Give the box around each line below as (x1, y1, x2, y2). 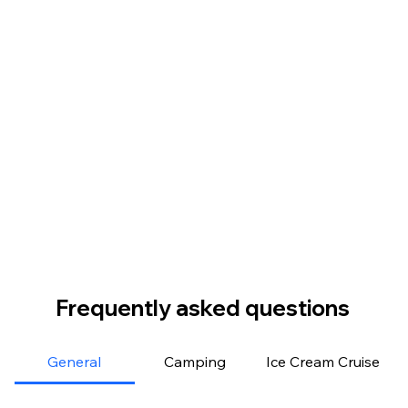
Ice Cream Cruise (265, 352, 380, 371)
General (47, 352, 102, 371)
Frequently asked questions (56, 293, 351, 321)
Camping (163, 352, 226, 371)
